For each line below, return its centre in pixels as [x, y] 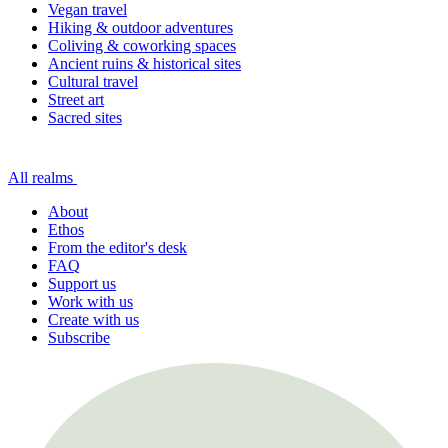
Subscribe [79, 338]
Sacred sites [85, 118]
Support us [82, 284]
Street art [76, 100]
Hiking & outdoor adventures [140, 28]
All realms [40, 178]
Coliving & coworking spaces [142, 46]
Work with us [90, 302]
